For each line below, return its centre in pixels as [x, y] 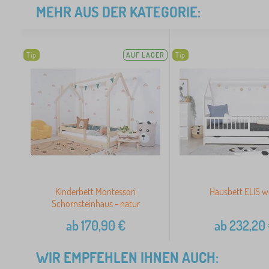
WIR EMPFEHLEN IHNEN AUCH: [127, 258]
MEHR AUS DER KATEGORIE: [118, 12]
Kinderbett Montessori [96, 192]
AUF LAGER [146, 55]
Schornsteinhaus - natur [95, 204]
